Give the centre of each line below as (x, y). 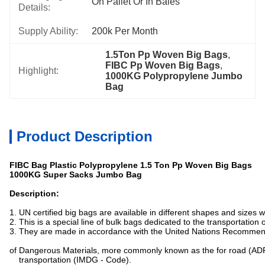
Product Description (85, 136)
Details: (34, 7)
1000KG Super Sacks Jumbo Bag (76, 174)
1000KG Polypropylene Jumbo (174, 76)
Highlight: (38, 71)
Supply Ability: (48, 31)
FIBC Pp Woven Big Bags (163, 65)
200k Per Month (125, 31)
